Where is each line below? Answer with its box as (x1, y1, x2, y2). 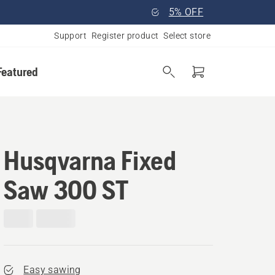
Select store (163, 31, 211, 41)
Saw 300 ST (4, 174, 128, 205)
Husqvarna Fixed (4, 145, 176, 176)
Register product (91, 31, 159, 41)
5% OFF (168, 6, 204, 18)
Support (54, 31, 87, 41)
